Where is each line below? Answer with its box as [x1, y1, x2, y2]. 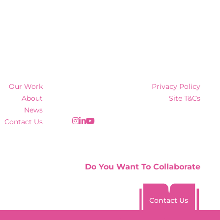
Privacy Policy [152, 82, 200, 91]
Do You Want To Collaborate [85, 162, 200, 172]
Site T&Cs [169, 94, 200, 103]
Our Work [9, 82, 43, 91]
